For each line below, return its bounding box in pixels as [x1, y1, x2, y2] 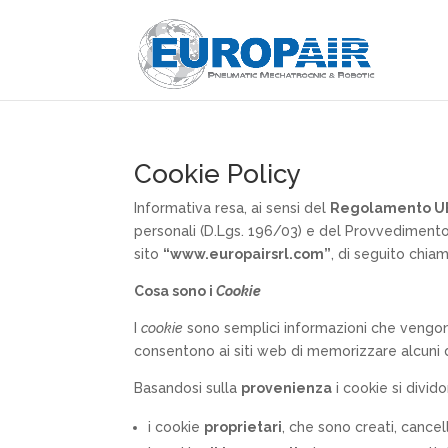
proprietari [204, 418, 283, 435]
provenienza [241, 379, 333, 396]
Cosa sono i [134, 282, 217, 299]
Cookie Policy [134, 158, 302, 189]
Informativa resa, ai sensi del [134, 199, 331, 216]
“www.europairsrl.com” [163, 245, 332, 262]
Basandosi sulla [134, 379, 242, 396]
